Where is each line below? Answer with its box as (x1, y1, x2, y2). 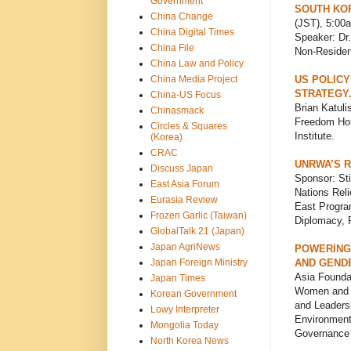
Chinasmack (150, 104, 204, 116)
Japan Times (150, 272, 205, 284)
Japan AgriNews (150, 241, 220, 252)
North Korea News (150, 335, 229, 346)
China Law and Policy (150, 57, 244, 69)
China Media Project (150, 73, 237, 85)
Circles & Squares (150, 120, 227, 132)
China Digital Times (150, 26, 234, 38)
